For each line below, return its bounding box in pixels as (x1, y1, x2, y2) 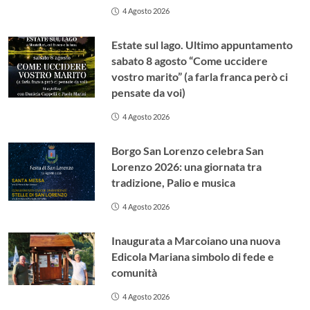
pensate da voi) (111, 85, 186, 99)
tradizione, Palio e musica (111, 175, 236, 189)
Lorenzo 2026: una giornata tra (111, 159, 262, 173)
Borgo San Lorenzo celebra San (111, 143, 264, 157)
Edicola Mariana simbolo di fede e (111, 249, 275, 263)
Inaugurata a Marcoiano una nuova (111, 233, 281, 247)
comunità (111, 265, 158, 279)
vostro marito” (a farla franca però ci (111, 69, 289, 83)
